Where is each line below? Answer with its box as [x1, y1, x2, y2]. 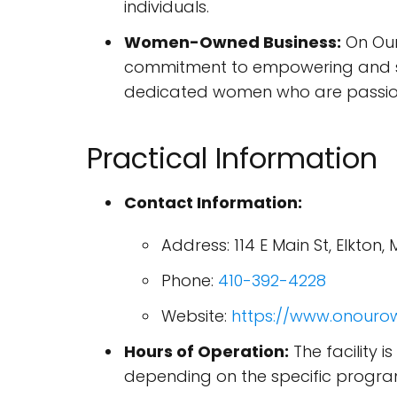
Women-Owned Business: [124, 31, 341, 53]
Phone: [161, 269, 218, 292]
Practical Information [87, 138, 378, 178]
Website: [161, 305, 231, 327]
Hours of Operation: [124, 340, 289, 362]
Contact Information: [124, 191, 302, 214]
